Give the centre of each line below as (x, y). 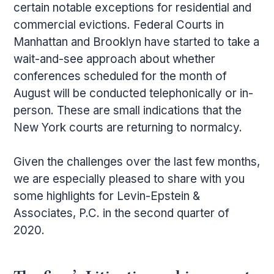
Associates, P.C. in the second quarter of (122, 213)
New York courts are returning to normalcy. (128, 127)
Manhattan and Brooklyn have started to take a (137, 42)
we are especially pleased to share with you (129, 179)
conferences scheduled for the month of (120, 76)
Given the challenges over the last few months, (137, 161)
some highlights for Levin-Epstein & (107, 196)
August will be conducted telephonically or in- (134, 93)
